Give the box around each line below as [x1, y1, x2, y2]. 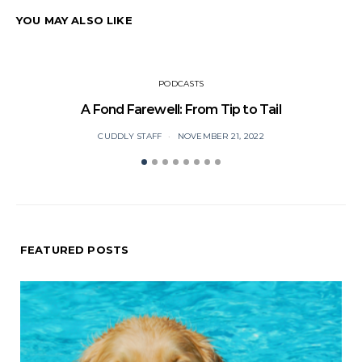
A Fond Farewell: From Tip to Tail [81, 102, 281, 117]
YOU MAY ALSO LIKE [16, 14, 133, 27]
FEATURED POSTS [20, 243, 129, 256]
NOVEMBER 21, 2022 [177, 131, 264, 141]
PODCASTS [158, 78, 204, 89]
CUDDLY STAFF [98, 131, 162, 141]
